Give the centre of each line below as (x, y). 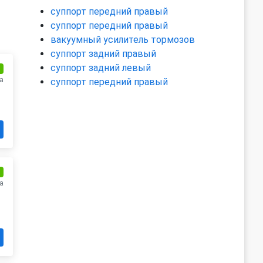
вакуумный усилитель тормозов (123, 40)
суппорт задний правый (103, 54)
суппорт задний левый (101, 68)
